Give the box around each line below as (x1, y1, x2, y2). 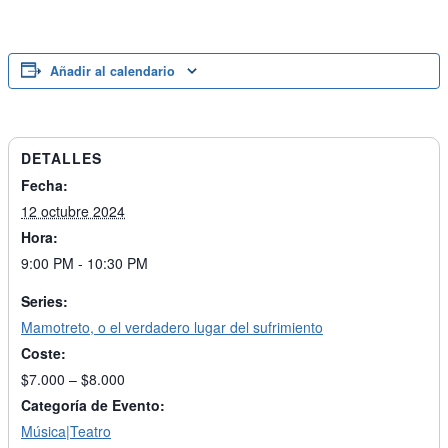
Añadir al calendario (50, 62, 175, 80)
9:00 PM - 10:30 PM (21, 253, 148, 273)
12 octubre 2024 (21, 201, 125, 221)
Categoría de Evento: (21, 395, 165, 415)
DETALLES (21, 148, 102, 168)
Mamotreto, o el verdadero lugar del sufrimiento (21, 317, 323, 337)
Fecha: (21, 175, 68, 195)
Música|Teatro (21, 421, 111, 441)
